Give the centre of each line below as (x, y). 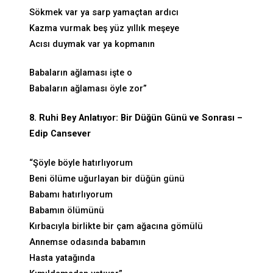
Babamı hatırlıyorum (71, 194)
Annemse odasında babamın (87, 242)
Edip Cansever (60, 134)
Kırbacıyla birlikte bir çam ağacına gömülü (116, 226)
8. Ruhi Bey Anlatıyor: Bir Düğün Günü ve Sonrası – (136, 118)
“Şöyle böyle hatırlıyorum (81, 163)
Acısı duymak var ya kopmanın (92, 44)
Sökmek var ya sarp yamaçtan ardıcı (104, 12)
